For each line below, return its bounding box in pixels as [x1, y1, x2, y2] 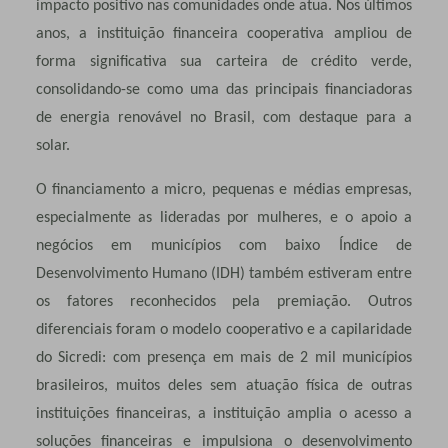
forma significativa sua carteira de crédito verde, [35, 53, 413, 70]
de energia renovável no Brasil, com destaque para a [35, 109, 413, 126]
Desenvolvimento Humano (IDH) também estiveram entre [35, 265, 413, 282]
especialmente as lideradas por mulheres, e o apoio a [35, 209, 413, 226]
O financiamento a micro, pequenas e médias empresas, [35, 181, 413, 198]
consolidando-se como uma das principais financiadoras [35, 81, 413, 98]
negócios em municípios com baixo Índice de [35, 237, 413, 254]
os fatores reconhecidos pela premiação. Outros [35, 293, 413, 310]
